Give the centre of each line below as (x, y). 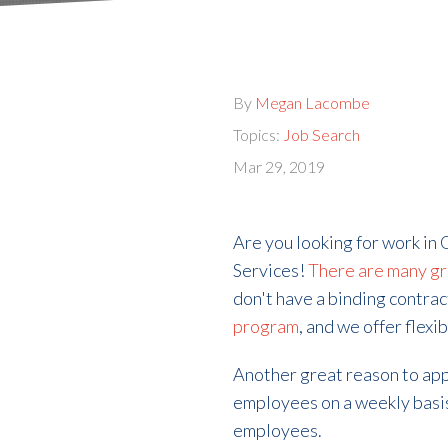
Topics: (258, 134)
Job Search (322, 134)
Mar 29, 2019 (279, 166)
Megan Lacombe (313, 102)
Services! (271, 269)
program (266, 325)
